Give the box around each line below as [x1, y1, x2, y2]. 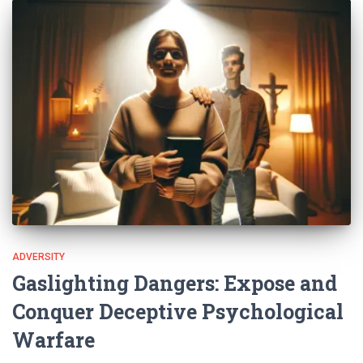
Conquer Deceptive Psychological [12, 297, 344, 325]
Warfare [12, 326, 95, 353]
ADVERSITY [12, 250, 65, 263]
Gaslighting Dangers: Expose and [12, 269, 337, 297]
